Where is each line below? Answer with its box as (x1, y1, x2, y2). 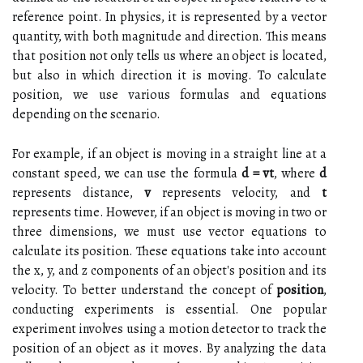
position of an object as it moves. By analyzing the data (12, 339, 327, 357)
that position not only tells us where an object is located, (12, 46, 327, 65)
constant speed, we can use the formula (12, 164, 241, 182)
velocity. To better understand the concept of (12, 280, 276, 299)
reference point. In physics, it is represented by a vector (12, 7, 327, 26)
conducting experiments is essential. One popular (12, 300, 327, 318)
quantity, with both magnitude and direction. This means (12, 27, 327, 45)
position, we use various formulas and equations (12, 85, 327, 104)
